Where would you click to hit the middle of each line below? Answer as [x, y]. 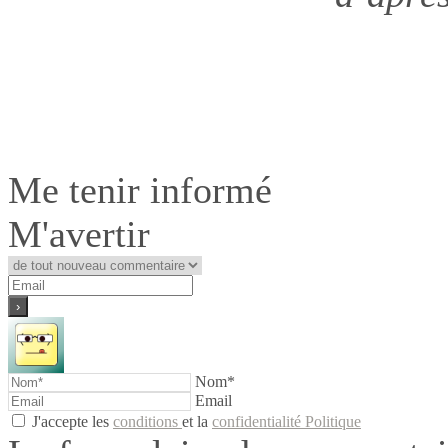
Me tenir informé [140, 189]
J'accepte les [72, 421]
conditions [147, 421]
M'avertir [79, 233]
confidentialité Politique [286, 421]
